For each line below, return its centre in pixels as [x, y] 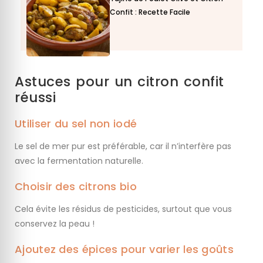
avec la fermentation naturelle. [79, 161]
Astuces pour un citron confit [119, 81]
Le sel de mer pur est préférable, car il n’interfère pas [123, 146]
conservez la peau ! [55, 223]
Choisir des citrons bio [76, 186]
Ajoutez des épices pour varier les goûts [124, 249]
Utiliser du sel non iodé [76, 123]
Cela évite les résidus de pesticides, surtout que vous [123, 209]
